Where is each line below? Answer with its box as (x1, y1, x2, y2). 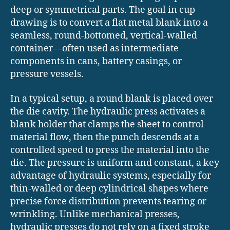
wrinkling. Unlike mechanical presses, (10, 208, 180, 220)
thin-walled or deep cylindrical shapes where (10, 182, 208, 195)
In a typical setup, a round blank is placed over (10, 92, 213, 105)
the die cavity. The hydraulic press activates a (10, 105, 205, 118)
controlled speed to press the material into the (10, 144, 209, 156)
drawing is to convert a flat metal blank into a (10, 17, 208, 29)
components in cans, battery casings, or (10, 55, 182, 68)
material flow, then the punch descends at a (10, 131, 199, 143)
